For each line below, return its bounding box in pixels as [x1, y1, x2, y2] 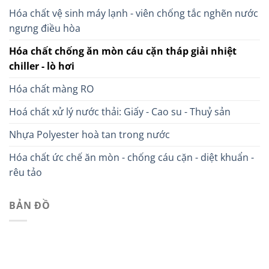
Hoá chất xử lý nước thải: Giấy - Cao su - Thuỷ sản [9, 105, 231, 119]
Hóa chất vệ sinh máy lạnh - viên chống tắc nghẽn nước [9, 7, 258, 20]
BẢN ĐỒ [9, 199, 50, 213]
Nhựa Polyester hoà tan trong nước [9, 128, 170, 142]
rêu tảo [9, 166, 42, 180]
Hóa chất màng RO [9, 82, 94, 96]
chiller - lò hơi [9, 59, 74, 73]
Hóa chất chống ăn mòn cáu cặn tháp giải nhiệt [9, 44, 237, 58]
